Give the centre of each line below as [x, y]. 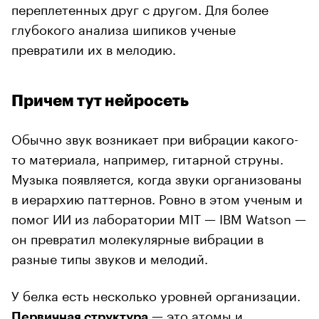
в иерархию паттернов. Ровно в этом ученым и [157, 197]
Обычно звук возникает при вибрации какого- [155, 137]
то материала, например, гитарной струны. [147, 157]
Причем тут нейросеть [100, 101]
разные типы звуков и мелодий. [110, 257]
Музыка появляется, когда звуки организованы [157, 177]
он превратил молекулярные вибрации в [137, 237]
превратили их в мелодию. [94, 47]
